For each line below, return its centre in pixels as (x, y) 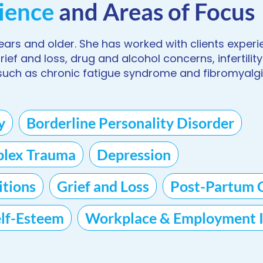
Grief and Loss (103, 186)
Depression (134, 154)
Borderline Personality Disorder (130, 123)
